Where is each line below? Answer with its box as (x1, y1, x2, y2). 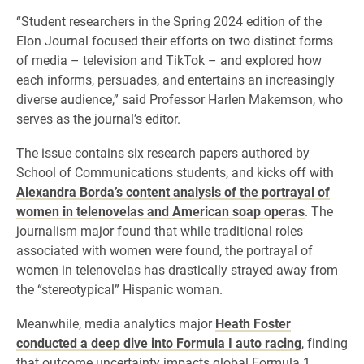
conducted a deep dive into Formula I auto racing (16, 334, 301, 351)
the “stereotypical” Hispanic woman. (16, 280, 223, 297)
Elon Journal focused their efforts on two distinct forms (16, 32, 333, 49)
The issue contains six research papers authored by (16, 144, 310, 161)
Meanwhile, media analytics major (16, 314, 215, 331)
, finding (301, 334, 348, 351)
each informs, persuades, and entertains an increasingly (16, 71, 335, 88)
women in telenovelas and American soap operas (16, 202, 305, 219)
